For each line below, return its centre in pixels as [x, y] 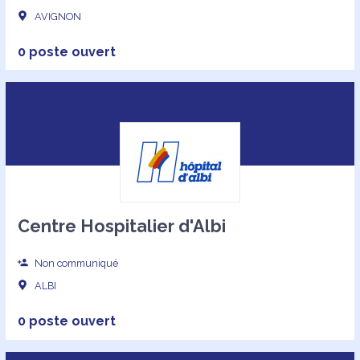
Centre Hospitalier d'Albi [121, 226]
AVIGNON [57, 16]
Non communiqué [76, 263]
